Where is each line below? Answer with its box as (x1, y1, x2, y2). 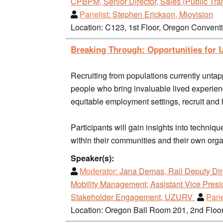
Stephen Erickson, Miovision (112, 8, 213, 20)
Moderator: (80, 165, 117, 177)
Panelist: (80, 8, 111, 20)
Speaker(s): (71, 152, 114, 164)
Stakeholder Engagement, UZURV (71, 191, 195, 203)
